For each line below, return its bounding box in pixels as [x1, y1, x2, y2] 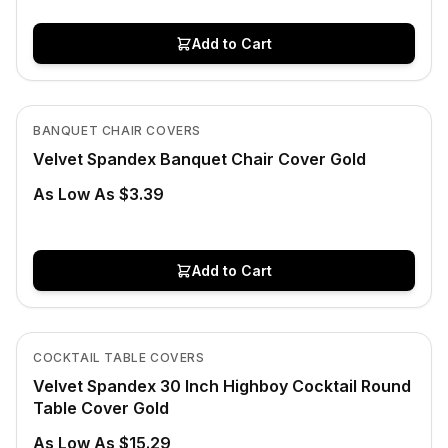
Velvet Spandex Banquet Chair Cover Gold [33, 149, 366, 169]
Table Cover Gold [33, 398, 169, 418]
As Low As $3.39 [33, 184, 164, 204]
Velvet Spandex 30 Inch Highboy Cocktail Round [33, 376, 411, 396]
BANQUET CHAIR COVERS [33, 123, 201, 138]
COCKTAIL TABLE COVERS [33, 350, 205, 365]
